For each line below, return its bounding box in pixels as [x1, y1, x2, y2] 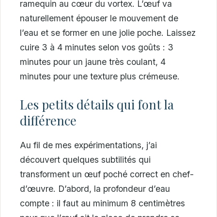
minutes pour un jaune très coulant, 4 [20, 56, 166, 67]
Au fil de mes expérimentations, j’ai [20, 140, 157, 151]
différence [20, 112, 77, 129]
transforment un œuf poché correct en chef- [20, 169, 194, 180]
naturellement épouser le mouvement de [20, 13, 178, 23]
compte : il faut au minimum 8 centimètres [20, 198, 185, 209]
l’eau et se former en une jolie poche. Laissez [20, 27, 196, 38]
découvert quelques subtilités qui [20, 155, 151, 165]
